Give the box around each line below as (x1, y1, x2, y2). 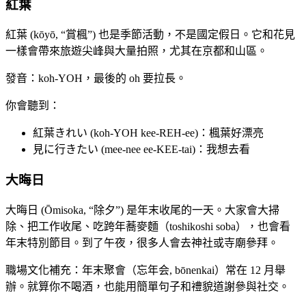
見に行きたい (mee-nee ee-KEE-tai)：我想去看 (33, 143, 250, 156)
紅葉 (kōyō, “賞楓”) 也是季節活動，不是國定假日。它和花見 (5, 29, 295, 41)
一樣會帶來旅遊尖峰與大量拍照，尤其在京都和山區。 (5, 45, 268, 57)
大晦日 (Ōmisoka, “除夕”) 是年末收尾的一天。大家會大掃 (5, 204, 279, 216)
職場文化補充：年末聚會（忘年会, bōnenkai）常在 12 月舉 (5, 264, 286, 276)
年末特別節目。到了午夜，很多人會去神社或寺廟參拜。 (5, 236, 279, 249)
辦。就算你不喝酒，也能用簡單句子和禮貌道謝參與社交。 (5, 280, 290, 292)
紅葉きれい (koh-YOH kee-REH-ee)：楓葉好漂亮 (33, 127, 264, 139)
